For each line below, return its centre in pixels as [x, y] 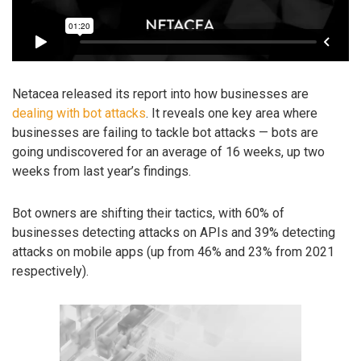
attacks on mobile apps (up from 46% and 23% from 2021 [173, 252]
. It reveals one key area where [232, 113]
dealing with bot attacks [79, 113]
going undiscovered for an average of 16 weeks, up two [168, 151]
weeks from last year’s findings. [102, 171]
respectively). [50, 272]
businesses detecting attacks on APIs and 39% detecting [174, 233]
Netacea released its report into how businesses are [160, 93]
